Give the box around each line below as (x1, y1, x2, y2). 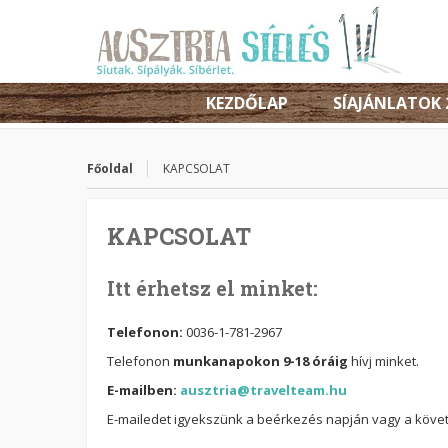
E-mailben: (107, 381, 180, 399)
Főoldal (87, 160, 133, 177)
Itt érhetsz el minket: (107, 275, 318, 301)
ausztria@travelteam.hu (180, 381, 347, 399)
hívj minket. (348, 352, 419, 370)
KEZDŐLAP (206, 92, 288, 114)
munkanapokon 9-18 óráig (173, 352, 348, 370)
